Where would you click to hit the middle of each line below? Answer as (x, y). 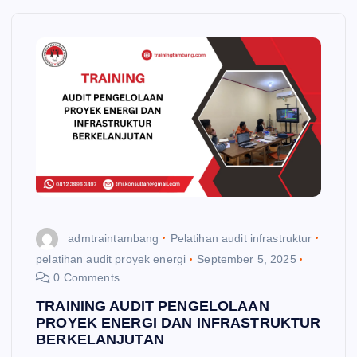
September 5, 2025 (247, 259)
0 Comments (85, 277)
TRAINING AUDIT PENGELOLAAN (153, 306)
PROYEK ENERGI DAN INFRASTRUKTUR (178, 323)
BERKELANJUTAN (100, 340)
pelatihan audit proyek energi (111, 259)
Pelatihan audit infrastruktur (241, 238)
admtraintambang (114, 238)
